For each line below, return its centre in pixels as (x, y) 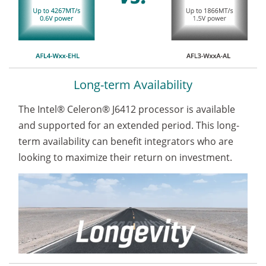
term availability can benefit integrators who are (126, 142)
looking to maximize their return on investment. (125, 158)
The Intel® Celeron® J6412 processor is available (127, 110)
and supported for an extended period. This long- (129, 126)
